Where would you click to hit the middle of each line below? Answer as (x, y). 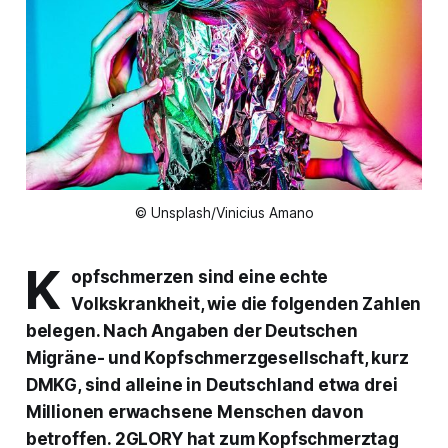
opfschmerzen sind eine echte (200, 277)
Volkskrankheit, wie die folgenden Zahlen (246, 304)
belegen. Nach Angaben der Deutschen (191, 331)
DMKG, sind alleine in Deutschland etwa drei (211, 385)
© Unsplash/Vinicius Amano (224, 213)
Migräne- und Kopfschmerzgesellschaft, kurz (217, 358)
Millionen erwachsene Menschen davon (194, 412)
